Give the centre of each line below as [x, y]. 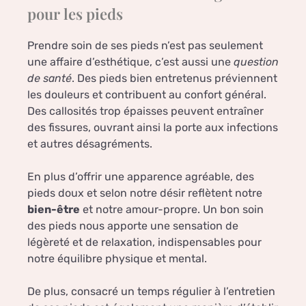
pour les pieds [75, 14]
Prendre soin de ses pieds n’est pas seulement [145, 46]
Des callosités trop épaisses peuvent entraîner [145, 111]
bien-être [54, 210]
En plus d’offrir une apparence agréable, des [141, 177]
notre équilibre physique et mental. [117, 259]
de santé [50, 79]
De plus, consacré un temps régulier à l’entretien [151, 292]
